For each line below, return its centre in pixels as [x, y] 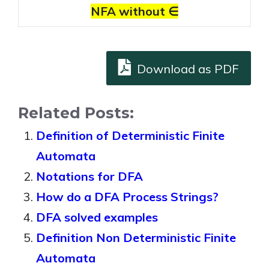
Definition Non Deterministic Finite [136, 237]
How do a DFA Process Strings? [127, 197]
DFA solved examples [97, 217]
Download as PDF [186, 69]
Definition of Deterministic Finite [130, 135]
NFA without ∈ [134, 11]
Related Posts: [76, 113]
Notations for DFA [89, 176]
